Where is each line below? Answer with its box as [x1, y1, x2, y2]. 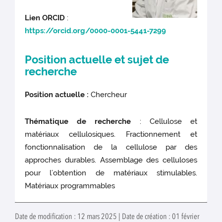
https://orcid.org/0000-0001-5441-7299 [25, 26, 166, 36]
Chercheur [91, 90, 127, 100]
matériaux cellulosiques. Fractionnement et [25, 130, 197, 139]
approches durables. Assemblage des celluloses [25, 156, 197, 165]
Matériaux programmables [25, 181, 115, 191]
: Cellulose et [131, 117, 197, 126]
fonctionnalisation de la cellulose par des [25, 143, 197, 152]
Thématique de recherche [25, 117, 131, 126]
